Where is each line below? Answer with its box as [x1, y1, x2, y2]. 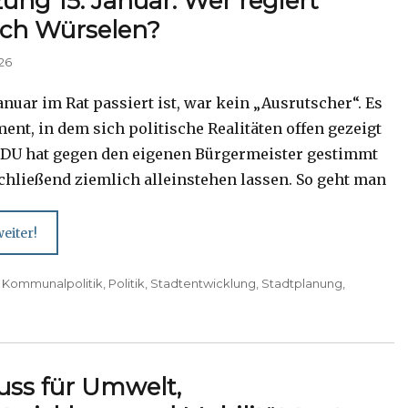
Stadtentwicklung [150, 276, 257, 291]
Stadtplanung [261, 276, 343, 291]
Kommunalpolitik [2, 276, 104, 291]
